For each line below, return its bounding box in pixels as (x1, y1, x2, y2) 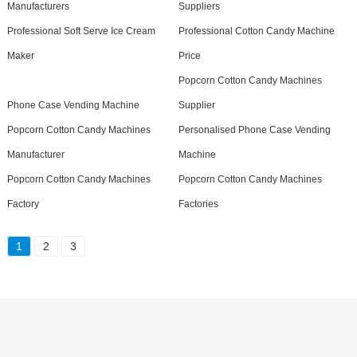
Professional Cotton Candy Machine (178, 25, 335, 37)
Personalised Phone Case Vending (178, 124, 331, 135)
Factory (6, 198, 39, 210)
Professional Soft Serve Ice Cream (6, 25, 155, 37)
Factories (178, 198, 218, 210)
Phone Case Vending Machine (6, 99, 139, 111)
